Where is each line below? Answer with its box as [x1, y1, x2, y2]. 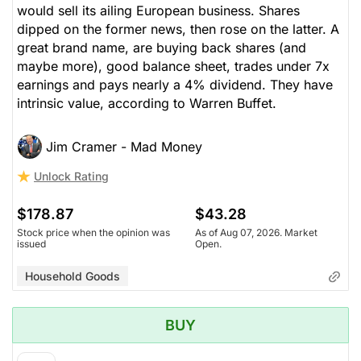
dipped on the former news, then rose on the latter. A [17, 20, 339, 37]
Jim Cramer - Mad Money [46, 138, 202, 155]
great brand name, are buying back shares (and [17, 39, 306, 56]
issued [17, 237, 46, 250]
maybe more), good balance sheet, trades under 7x [17, 57, 330, 74]
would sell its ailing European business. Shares [17, 2, 300, 19]
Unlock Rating [34, 168, 109, 183]
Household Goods [25, 268, 120, 283]
